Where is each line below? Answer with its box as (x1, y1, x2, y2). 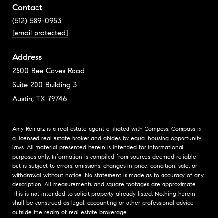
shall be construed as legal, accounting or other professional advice (12, 199, 194, 207)
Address (12, 52, 42, 63)
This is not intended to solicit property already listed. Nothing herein (12, 190, 195, 198)
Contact (12, 2, 42, 13)
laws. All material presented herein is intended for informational (12, 144, 183, 151)
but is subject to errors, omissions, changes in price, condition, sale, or (12, 162, 197, 170)
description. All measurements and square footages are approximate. (12, 181, 197, 188)
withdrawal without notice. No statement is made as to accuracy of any (12, 171, 204, 179)
